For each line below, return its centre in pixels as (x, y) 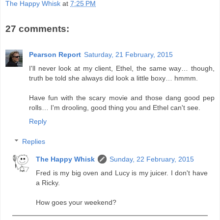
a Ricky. (48, 183)
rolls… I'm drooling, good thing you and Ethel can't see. (115, 107)
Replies (34, 142)
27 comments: (37, 29)
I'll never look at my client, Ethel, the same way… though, (122, 68)
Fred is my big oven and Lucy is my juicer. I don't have (122, 173)
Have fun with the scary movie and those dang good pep (122, 97)
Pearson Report (55, 54)
